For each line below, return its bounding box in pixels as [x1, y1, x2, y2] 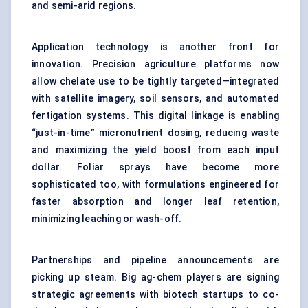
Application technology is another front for [32, 41, 279, 53]
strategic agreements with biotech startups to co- [32, 289, 279, 300]
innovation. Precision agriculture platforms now [32, 58, 279, 70]
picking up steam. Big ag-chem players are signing [32, 272, 279, 283]
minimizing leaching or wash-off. [32, 213, 182, 225]
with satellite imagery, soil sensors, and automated [32, 93, 279, 104]
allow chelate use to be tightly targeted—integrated [32, 76, 279, 87]
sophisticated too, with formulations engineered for [32, 179, 279, 190]
